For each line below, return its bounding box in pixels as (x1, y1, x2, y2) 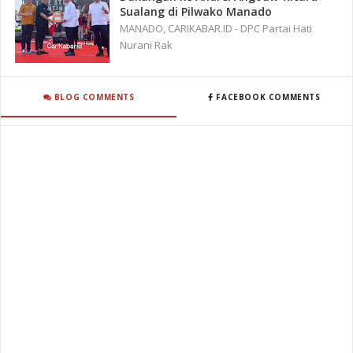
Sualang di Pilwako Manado (120, 4, 273, 20)
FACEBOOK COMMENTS (213, 91, 321, 102)
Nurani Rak (120, 38, 173, 53)
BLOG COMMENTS (51, 91, 135, 102)
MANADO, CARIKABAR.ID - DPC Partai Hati (120, 21, 313, 36)
